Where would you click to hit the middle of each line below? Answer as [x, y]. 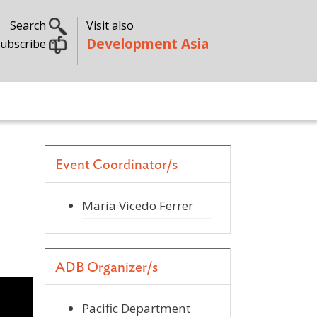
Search [29, 25]
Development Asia [147, 44]
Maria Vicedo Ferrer [138, 206]
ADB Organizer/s [106, 267]
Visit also [110, 25]
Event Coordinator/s [116, 165]
